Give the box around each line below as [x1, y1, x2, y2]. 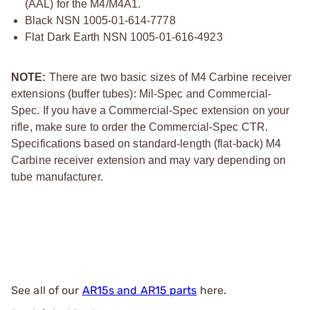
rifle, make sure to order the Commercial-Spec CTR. [11, 120, 268, 133]
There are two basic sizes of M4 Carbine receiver [46, 71, 292, 83]
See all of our [11, 283, 82, 297]
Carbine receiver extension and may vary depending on [11, 154, 286, 166]
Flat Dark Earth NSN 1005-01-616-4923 [25, 30, 223, 43]
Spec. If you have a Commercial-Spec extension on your [11, 104, 290, 116]
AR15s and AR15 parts [82, 283, 197, 297]
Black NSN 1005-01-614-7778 [25, 14, 176, 26]
